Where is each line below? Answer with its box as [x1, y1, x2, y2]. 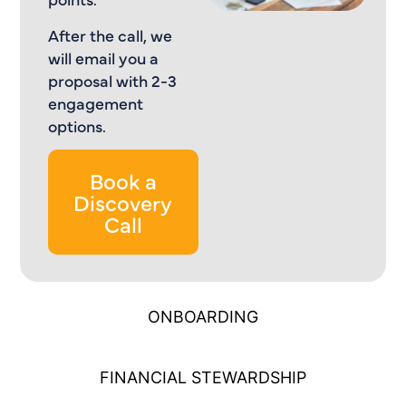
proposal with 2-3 [47, 68, 177, 92]
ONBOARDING [148, 307, 258, 327]
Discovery [73, 187, 173, 217]
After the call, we [47, 23, 172, 46]
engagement [47, 91, 143, 114]
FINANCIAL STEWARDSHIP [100, 368, 306, 388]
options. [47, 113, 106, 137]
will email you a [47, 45, 159, 69]
